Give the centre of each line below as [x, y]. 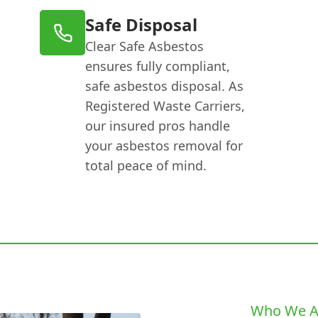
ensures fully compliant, [158, 66]
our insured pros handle [158, 126]
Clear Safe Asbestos [145, 46]
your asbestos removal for [164, 146]
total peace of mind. [146, 165]
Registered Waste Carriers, [165, 106]
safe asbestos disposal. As [165, 86]
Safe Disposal [142, 24]
